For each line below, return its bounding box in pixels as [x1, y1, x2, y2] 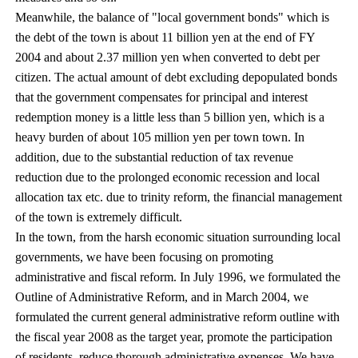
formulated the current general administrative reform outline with [15, 310, 340, 324]
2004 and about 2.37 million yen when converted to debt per [15, 50, 320, 64]
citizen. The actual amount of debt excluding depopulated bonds [15, 70, 338, 84]
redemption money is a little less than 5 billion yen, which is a [15, 110, 325, 124]
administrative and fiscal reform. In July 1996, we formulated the [15, 270, 341, 284]
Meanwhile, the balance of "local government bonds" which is [15, 10, 330, 24]
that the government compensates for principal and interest [15, 90, 308, 104]
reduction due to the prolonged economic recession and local [15, 170, 320, 184]
